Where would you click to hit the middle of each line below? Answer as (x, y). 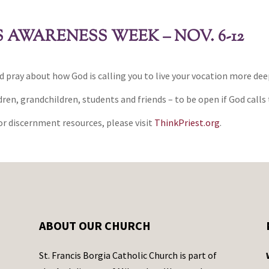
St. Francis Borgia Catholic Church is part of (128, 255)
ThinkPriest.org (187, 122)
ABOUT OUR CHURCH (95, 226)
